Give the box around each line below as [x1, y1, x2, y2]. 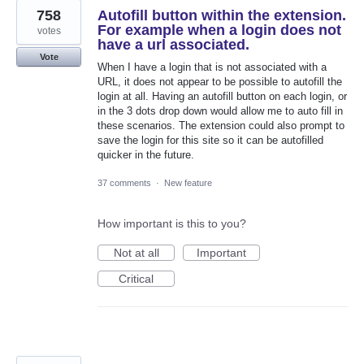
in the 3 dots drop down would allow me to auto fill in [97, 104, 343, 117]
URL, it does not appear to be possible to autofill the [97, 75, 342, 88]
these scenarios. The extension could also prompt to [97, 119, 344, 132]
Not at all [113, 246, 159, 260]
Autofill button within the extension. [97, 6, 346, 24]
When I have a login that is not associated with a [97, 60, 327, 73]
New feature [164, 178, 212, 188]
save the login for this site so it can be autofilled [97, 133, 323, 146]
